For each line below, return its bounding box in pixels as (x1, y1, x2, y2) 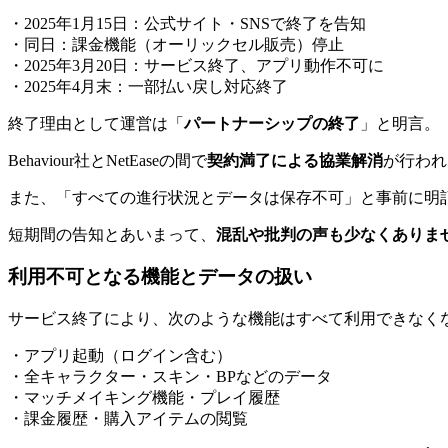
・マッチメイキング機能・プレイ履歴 (8, 388, 280, 406)
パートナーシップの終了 (184, 114, 360, 132)
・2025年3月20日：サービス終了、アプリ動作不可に (8, 56, 384, 74)
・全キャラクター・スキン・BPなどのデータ (8, 367, 332, 385)
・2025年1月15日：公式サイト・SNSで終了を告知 (8, 14, 366, 32)
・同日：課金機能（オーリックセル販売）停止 (8, 35, 344, 53)
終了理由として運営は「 (8, 114, 184, 132)
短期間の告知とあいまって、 (8, 225, 216, 243)
